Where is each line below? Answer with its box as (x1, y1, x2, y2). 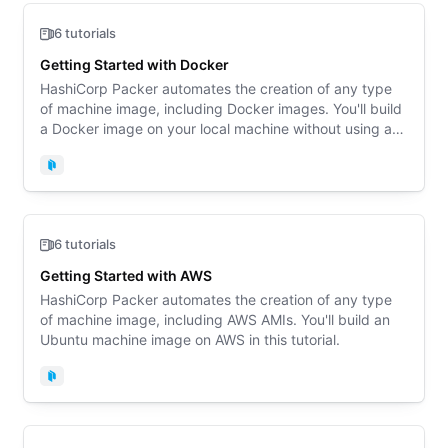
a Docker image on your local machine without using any (40, 120, 52, 137)
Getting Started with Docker (40, 56, 229, 73)
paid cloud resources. (40, 140, 181, 157)
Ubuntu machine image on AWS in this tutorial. (40, 331, 340, 348)
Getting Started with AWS (40, 267, 212, 284)
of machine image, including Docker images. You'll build (40, 100, 402, 117)
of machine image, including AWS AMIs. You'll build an (40, 311, 390, 328)
